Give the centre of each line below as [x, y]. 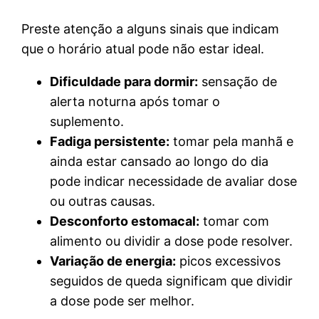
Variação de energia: [113, 261]
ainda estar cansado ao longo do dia [159, 161]
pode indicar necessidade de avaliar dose [174, 181]
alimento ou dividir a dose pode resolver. [172, 241]
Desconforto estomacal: [125, 221]
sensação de [238, 81]
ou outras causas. [103, 201]
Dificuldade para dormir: [124, 81]
